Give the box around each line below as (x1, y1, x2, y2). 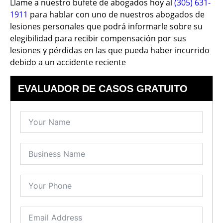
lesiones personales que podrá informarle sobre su (10, 21, 203, 32)
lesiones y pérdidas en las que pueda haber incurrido (10, 45, 210, 56)
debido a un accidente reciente (10, 57, 126, 68)
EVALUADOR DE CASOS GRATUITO (18, 83, 188, 94)
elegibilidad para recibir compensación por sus (10, 33, 186, 44)
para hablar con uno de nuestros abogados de (28, 9, 205, 20)
